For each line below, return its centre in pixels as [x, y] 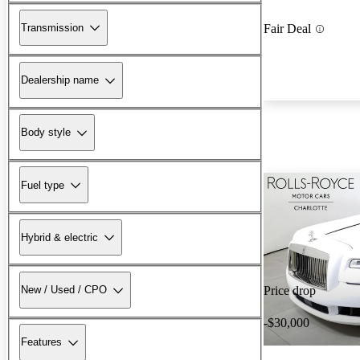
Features [41, 342]
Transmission [52, 27]
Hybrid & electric [59, 237]
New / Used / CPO [64, 290]
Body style [46, 133]
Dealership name [60, 80]
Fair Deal [287, 29]
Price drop [290, 291]
